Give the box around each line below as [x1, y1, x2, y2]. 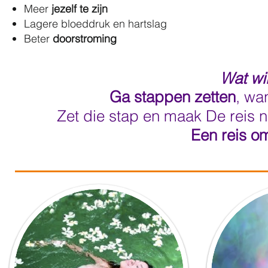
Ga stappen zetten [109, 87, 236, 106]
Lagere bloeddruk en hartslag [24, 16, 167, 31]
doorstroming [53, 31, 117, 45]
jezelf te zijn [51, 1, 108, 16]
